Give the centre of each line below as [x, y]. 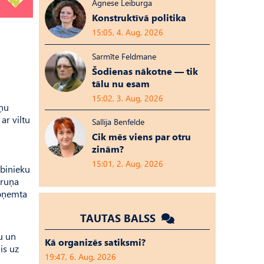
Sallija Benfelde [118, 122]
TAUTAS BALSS [119, 218]
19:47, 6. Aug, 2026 [80, 257]
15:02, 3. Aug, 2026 [128, 98]
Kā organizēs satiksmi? [95, 242]
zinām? [108, 149]
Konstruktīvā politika [139, 17]
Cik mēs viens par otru [141, 136]
